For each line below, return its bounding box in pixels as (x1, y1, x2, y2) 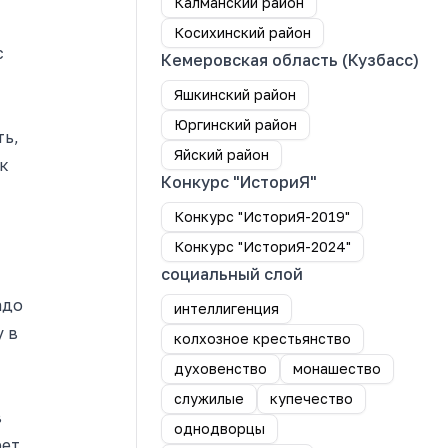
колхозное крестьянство (174, 330, 351, 347)
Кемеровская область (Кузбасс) (161, 50, 419, 70)
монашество (293, 360, 381, 377)
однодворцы (174, 420, 265, 437)
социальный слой (161, 264, 303, 284)
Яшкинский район (174, 86, 296, 103)
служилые (174, 390, 244, 407)
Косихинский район (174, 24, 311, 41)
